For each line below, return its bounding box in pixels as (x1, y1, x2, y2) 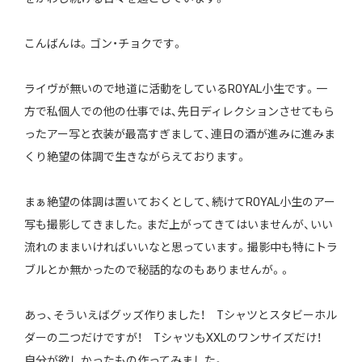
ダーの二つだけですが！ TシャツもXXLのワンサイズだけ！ (23, 331, 333, 346)
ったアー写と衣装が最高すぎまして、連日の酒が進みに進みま (23, 128, 335, 142)
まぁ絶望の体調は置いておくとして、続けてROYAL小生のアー (23, 196, 335, 210)
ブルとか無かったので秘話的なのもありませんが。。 (23, 263, 291, 278)
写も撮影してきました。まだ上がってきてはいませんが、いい (23, 218, 333, 233)
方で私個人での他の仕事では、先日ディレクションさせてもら (23, 105, 335, 120)
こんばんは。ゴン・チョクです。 (23, 37, 183, 52)
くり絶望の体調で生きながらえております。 (23, 150, 247, 165)
